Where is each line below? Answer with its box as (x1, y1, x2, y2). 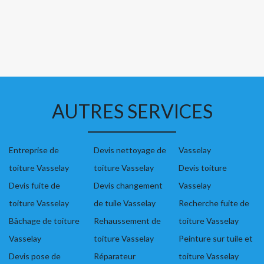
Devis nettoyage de (94, 145, 166, 156)
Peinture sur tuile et (179, 233, 253, 244)
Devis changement (94, 180, 163, 191)
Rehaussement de (94, 216, 161, 226)
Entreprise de (9, 145, 59, 156)
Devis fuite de (9, 180, 60, 191)
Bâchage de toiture (9, 216, 80, 226)
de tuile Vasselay (94, 198, 156, 209)
